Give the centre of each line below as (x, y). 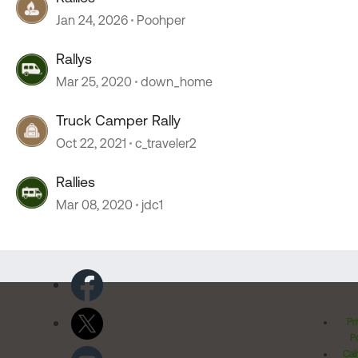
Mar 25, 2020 (94, 82)
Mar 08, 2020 (94, 205)
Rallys (74, 59)
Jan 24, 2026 (92, 20)
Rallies (76, 182)
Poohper (161, 20)
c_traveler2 (166, 143)
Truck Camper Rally (118, 120)
